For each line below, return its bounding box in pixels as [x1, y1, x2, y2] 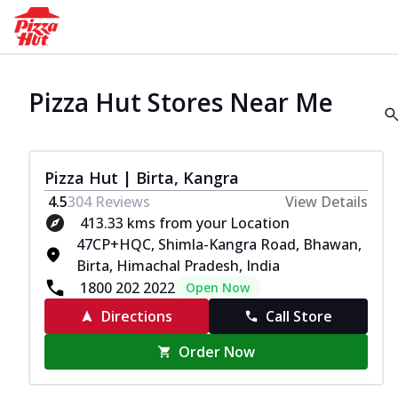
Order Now [179, 342, 256, 362]
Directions [101, 306, 173, 326]
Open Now [186, 279, 250, 296]
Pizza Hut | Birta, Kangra [44, 167, 239, 188]
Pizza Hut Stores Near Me [28, 85, 333, 119]
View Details [285, 192, 368, 211]
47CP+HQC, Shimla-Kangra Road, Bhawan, [76, 235, 362, 254]
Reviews [92, 192, 150, 211]
